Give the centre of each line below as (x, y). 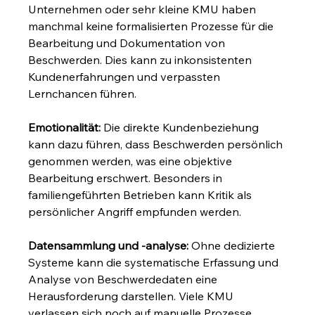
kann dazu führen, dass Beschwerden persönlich (157, 144)
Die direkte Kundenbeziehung (181, 127)
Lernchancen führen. (83, 93)
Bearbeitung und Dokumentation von (128, 43)
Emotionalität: (65, 127)
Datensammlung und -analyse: (109, 245)
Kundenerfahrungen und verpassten (126, 76)
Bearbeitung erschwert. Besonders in (127, 178)
